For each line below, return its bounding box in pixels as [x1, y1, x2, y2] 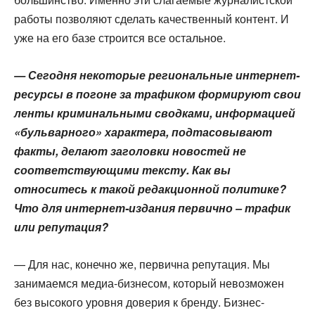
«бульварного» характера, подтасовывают [14, 124, 272, 140]
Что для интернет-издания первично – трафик [14, 200, 290, 216]
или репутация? [14, 219, 108, 235]
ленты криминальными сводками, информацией [14, 105, 295, 121]
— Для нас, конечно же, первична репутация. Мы [14, 256, 270, 272]
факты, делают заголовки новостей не [14, 143, 246, 159]
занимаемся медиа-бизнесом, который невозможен [14, 275, 284, 291]
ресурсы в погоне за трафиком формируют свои [14, 86, 301, 102]
